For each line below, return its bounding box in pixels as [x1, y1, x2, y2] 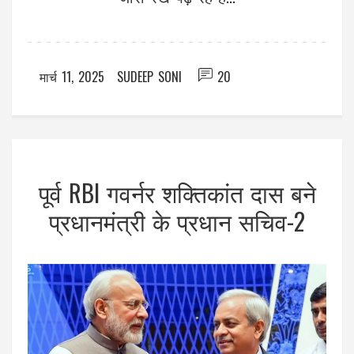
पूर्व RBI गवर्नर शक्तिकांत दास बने [38, 174, 316, 210]
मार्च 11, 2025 [40, 66, 104, 86]
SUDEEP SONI [117, 66, 182, 86]
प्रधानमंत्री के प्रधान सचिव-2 [49, 202, 305, 239]
